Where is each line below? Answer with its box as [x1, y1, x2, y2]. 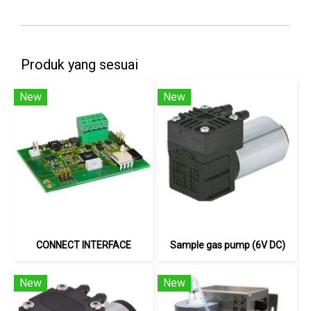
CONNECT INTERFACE [36, 239, 131, 251]
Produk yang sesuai [21, 56, 138, 73]
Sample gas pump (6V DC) [169, 239, 285, 251]
